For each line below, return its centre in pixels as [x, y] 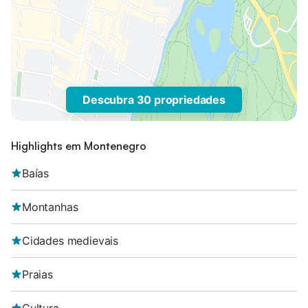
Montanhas [50, 207]
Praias [37, 274]
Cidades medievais [70, 241]
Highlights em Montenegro [79, 146]
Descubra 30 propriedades [154, 100]
